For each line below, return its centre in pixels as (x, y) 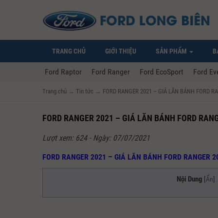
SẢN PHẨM (172, 51)
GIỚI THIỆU (121, 51)
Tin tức (85, 91)
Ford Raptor (63, 72)
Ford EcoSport (162, 72)
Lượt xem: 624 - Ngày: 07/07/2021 (96, 138)
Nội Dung (189, 179)
